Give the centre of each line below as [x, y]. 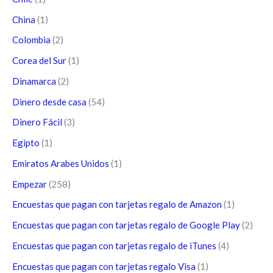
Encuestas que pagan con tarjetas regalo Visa [104, 266]
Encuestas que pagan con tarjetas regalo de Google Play [126, 225]
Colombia [31, 40]
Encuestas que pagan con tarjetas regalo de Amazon [117, 204]
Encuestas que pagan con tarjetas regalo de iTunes [114, 245]
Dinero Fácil [37, 122]
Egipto [26, 143]
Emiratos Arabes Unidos [61, 163]
